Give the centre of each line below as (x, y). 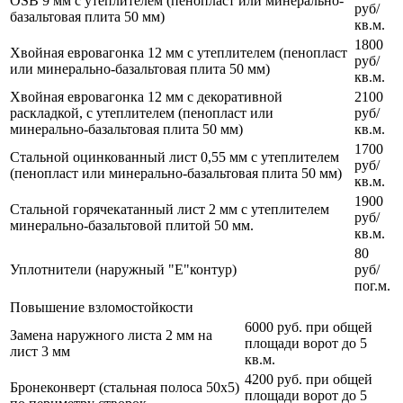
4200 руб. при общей (309, 380)
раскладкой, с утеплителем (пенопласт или (142, 113)
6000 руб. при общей (309, 327)
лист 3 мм (40, 352)
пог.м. (372, 286)
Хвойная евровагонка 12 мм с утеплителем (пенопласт (179, 53)
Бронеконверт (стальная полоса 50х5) (125, 388)
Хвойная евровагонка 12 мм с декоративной (146, 97)
